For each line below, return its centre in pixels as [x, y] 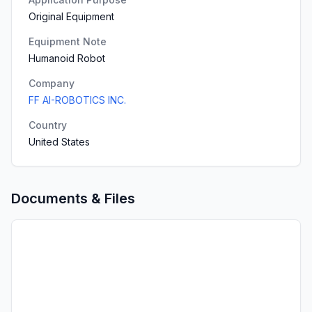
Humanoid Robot [67, 58]
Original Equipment [71, 16]
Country [48, 125]
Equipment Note [68, 41]
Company [52, 83]
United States [59, 142]
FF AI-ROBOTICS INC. [77, 100]
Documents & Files [73, 198]
